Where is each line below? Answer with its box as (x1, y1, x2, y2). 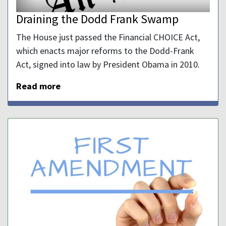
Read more (16, 80, 61, 92)
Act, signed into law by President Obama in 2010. (16, 58, 200, 70)
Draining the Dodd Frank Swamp (16, 11, 179, 27)
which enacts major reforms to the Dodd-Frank (16, 44, 194, 56)
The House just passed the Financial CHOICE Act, (16, 31, 200, 43)
